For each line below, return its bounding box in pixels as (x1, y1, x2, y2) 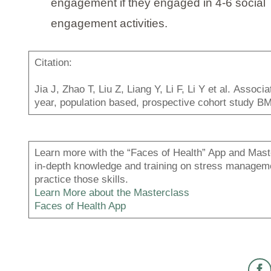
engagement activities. (51, 17, 171, 30)
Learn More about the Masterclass (34, 187, 192, 199)
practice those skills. (34, 174, 128, 186)
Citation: (34, 56, 75, 68)
